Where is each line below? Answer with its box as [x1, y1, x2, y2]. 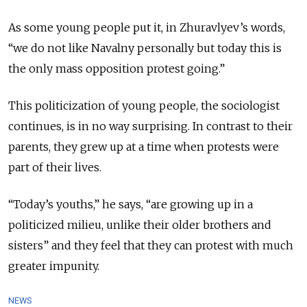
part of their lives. [8, 160, 101, 174]
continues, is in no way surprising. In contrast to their [8, 119, 293, 133]
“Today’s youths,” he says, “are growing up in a [8, 197, 253, 211]
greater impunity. [8, 258, 99, 273]
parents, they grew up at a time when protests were [8, 139, 279, 153]
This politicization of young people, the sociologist [8, 98, 280, 112]
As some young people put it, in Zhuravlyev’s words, [8, 20, 285, 34]
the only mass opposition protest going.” [8, 61, 225, 75]
